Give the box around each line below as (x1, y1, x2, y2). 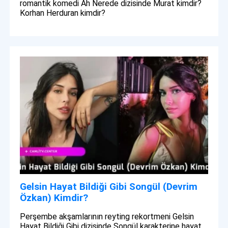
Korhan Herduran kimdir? (20, 8, 106, 18)
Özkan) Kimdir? (20, 192, 89, 204)
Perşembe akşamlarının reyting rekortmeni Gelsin (20, 212, 194, 222)
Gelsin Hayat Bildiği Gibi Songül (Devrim (20, 181, 198, 193)
